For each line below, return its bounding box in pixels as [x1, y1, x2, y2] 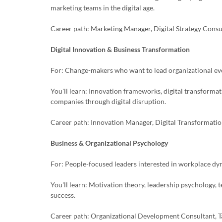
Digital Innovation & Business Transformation [51, 45, 190, 54]
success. [51, 191, 75, 199]
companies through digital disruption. [51, 97, 166, 106]
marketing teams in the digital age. [51, 3, 155, 12]
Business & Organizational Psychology [51, 139, 168, 147]
